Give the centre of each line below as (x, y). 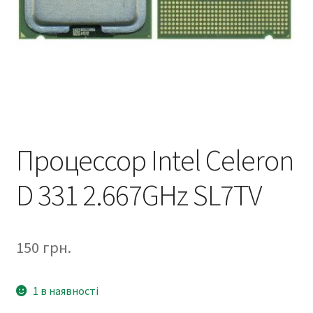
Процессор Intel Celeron (154, 160)
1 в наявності (66, 290)
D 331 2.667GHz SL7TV (139, 195)
